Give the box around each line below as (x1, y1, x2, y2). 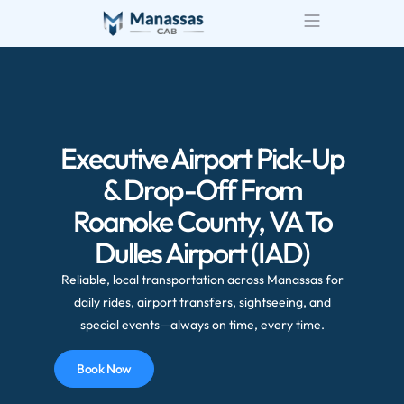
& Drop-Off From (102, 171, 302, 208)
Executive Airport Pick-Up (60, 140, 344, 177)
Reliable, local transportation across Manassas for (60, 271, 344, 289)
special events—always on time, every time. (79, 317, 325, 334)
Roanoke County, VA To (72, 203, 332, 240)
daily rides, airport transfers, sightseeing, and (73, 294, 331, 311)
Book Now (77, 360, 132, 377)
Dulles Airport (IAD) (95, 234, 309, 271)
